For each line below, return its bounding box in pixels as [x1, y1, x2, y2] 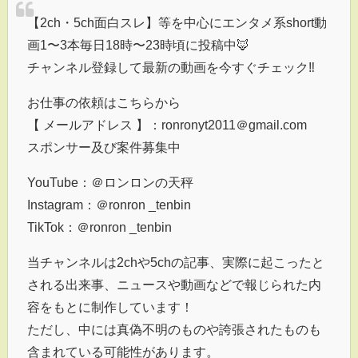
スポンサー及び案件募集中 [27, 141, 181, 154]
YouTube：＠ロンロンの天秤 [27, 176, 193, 189]
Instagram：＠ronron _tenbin [27, 198, 191, 212]
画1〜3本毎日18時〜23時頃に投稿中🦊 [27, 38, 249, 52]
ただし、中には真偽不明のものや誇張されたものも [27, 323, 321, 336]
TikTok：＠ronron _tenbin [27, 221, 172, 234]
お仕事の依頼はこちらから [27, 96, 181, 109]
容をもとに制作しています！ [27, 300, 193, 314]
